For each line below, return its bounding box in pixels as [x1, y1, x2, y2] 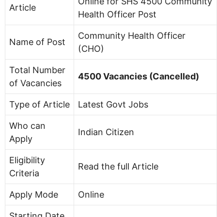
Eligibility [9, 155, 45, 165]
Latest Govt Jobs [78, 99, 148, 109]
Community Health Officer [78, 30, 186, 41]
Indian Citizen [78, 126, 134, 137]
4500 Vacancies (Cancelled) [78, 71, 199, 81]
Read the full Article [78, 161, 158, 171]
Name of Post [9, 36, 65, 47]
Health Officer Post [78, 9, 156, 19]
